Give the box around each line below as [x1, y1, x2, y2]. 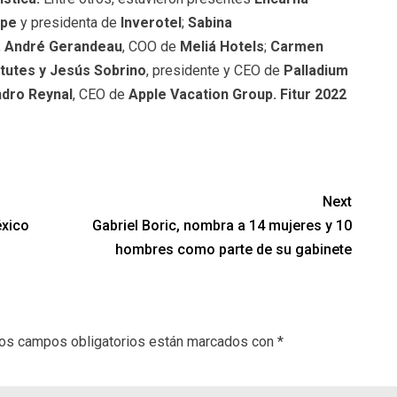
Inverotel [120, 13, 182, 31]
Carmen [269, 37, 323, 55]
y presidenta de [16, 13, 121, 31]
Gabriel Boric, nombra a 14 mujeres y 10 [92, 216, 353, 234]
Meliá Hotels [179, 37, 264, 55]
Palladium [283, 61, 348, 79]
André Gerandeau [4, 37, 122, 55]
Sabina [187, 13, 232, 31]
